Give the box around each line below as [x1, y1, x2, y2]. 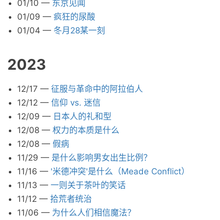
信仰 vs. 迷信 [51, 98, 101, 108]
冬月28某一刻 [54, 26, 105, 35]
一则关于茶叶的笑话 [51, 180, 126, 190]
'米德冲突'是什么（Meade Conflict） [51, 166, 190, 176]
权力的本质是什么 [53, 125, 119, 135]
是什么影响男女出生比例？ [52, 153, 152, 163]
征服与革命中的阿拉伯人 [51, 84, 143, 94]
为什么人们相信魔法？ [52, 208, 136, 218]
